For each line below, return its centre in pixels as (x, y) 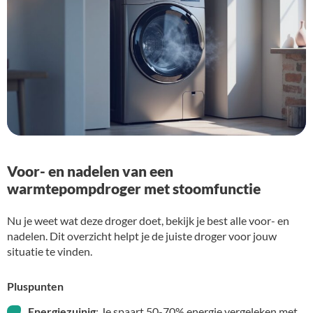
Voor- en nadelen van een (90, 170)
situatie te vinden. (50, 251)
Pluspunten (35, 286)
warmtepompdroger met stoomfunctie (134, 188)
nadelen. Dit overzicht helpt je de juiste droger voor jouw (142, 235)
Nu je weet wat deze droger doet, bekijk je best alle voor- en (148, 220)
